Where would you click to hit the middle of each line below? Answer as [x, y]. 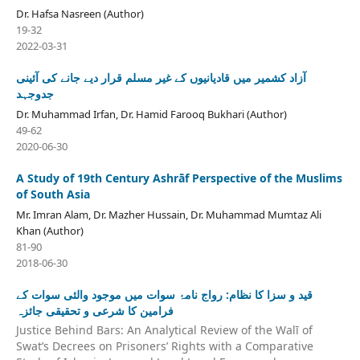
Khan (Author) [49, 231]
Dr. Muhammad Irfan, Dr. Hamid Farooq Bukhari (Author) [151, 115]
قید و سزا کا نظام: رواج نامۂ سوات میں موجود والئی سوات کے [164, 295]
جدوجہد [35, 94]
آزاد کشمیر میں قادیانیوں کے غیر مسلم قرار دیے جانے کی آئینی [161, 78]
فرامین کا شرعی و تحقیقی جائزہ [94, 311]
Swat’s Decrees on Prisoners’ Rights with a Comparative [164, 346]
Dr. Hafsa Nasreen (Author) [80, 14]
